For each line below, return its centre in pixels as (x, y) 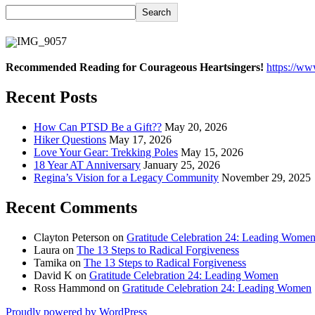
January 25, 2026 (182, 165)
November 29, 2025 (266, 178)
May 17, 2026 (140, 140)
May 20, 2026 (196, 127)
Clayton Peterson (72, 238)
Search (157, 13)
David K (53, 276)
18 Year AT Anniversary (87, 165)
